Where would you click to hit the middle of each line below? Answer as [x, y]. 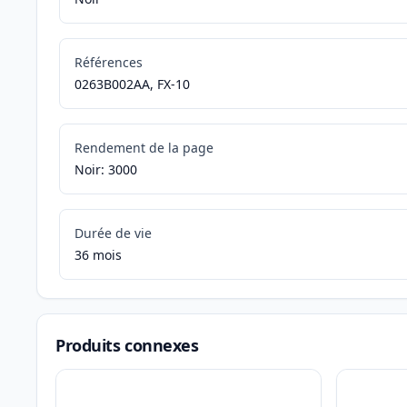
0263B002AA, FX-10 [132, 84]
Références [109, 63]
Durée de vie [113, 233]
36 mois [98, 255]
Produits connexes [127, 346]
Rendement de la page [144, 148]
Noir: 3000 [106, 170]
